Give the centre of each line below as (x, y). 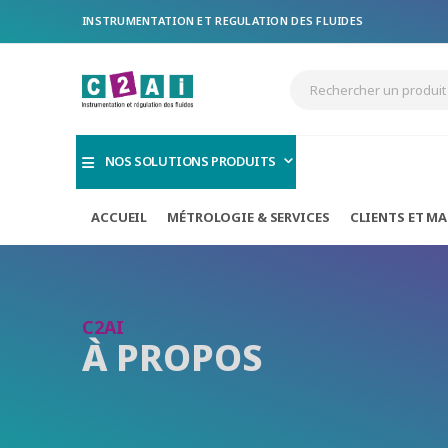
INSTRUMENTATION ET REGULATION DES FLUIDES (223, 20)
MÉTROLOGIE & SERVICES (248, 216)
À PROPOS (172, 358)
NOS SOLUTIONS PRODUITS (190, 161)
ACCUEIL (119, 216)
